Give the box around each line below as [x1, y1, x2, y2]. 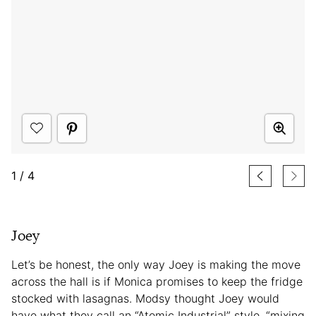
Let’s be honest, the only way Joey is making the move [11, 257, 300, 272]
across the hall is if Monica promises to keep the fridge [11, 274, 303, 288]
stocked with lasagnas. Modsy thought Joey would [11, 291, 279, 305]
